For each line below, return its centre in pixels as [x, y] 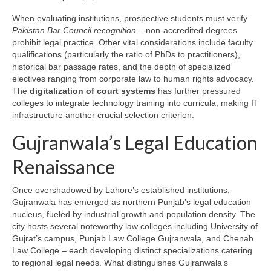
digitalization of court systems [93, 91]
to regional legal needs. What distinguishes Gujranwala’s [120, 263]
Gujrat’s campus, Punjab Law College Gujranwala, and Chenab [133, 239]
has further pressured [198, 91]
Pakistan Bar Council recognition [74, 31]
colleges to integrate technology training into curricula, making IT [135, 103]
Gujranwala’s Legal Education [135, 143]
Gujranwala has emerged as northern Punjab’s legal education [132, 202]
